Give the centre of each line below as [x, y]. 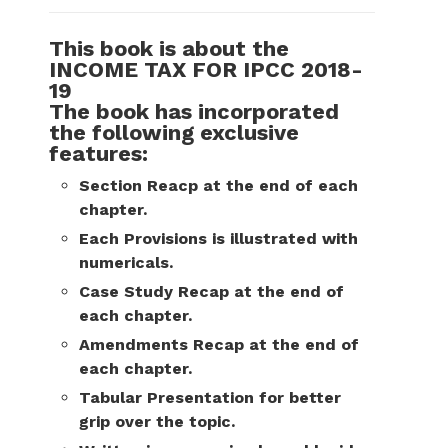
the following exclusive [174, 132]
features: [98, 153]
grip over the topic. [157, 421]
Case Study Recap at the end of [211, 291]
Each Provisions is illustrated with [218, 238]
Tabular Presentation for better [210, 397]
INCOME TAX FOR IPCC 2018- [206, 69]
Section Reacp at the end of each [218, 185]
